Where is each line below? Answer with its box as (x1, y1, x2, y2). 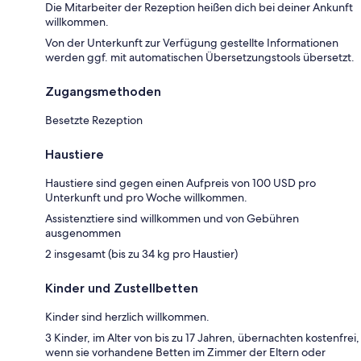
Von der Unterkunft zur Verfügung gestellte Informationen (45, 35, 338, 51)
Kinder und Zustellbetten (45, 280, 198, 297)
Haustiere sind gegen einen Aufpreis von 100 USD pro (45, 176, 316, 191)
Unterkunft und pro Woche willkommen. (45, 190, 247, 205)
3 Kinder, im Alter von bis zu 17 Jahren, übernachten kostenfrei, (45, 330, 359, 346)
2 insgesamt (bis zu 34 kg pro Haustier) (45, 247, 238, 262)
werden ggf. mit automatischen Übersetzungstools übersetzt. (45, 50, 355, 65)
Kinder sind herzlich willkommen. (45, 309, 210, 325)
